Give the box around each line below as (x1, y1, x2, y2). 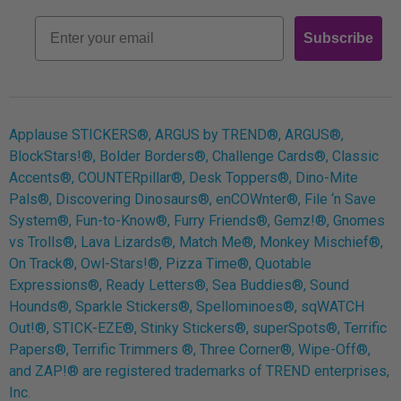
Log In (190, 30, 227, 47)
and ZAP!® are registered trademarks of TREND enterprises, (9, 362, 389, 380)
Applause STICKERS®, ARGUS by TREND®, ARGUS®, (9, 125, 344, 143)
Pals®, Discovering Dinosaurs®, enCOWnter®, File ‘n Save (9, 190, 376, 208)
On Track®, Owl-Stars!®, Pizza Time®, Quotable (9, 254, 311, 272)
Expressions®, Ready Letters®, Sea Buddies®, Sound (9, 276, 349, 294)
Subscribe (303, 30, 373, 46)
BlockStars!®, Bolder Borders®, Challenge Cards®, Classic (9, 147, 379, 165)
